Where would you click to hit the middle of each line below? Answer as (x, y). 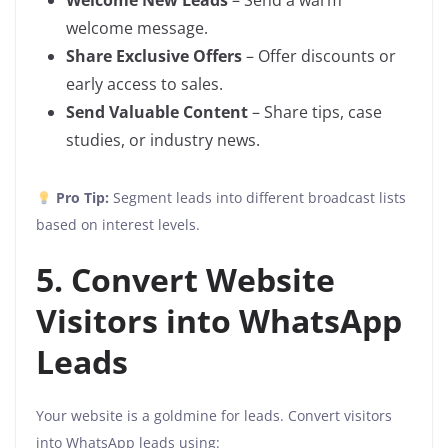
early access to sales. (144, 84)
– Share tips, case (315, 112)
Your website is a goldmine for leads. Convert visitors (214, 416)
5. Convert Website (185, 280)
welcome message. (137, 28)
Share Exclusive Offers (154, 56)
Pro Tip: (82, 198)
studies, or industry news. (163, 140)
